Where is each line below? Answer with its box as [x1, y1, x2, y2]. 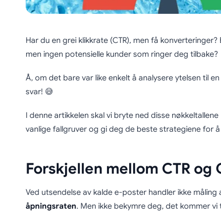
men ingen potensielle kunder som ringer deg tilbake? [25, 49, 218, 60]
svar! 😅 [25, 87, 53, 97]
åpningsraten [25, 201, 76, 212]
